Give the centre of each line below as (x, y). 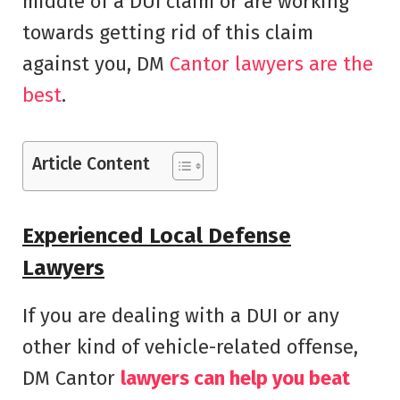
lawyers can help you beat (235, 379)
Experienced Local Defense (157, 236)
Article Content (91, 163)
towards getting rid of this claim (168, 32)
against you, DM (96, 63)
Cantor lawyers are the (271, 63)
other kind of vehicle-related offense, (190, 347)
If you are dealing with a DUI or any (181, 316)
